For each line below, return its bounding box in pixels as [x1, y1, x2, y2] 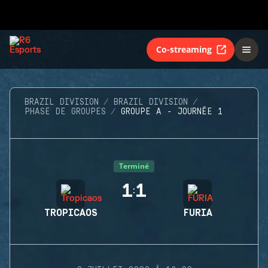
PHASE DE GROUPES [25, 107, 106, 117]
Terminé [119, 161, 149, 171]
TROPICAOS [44, 208, 98, 218]
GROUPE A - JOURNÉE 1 [121, 107, 223, 117]
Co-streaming [156, 43, 212, 55]
